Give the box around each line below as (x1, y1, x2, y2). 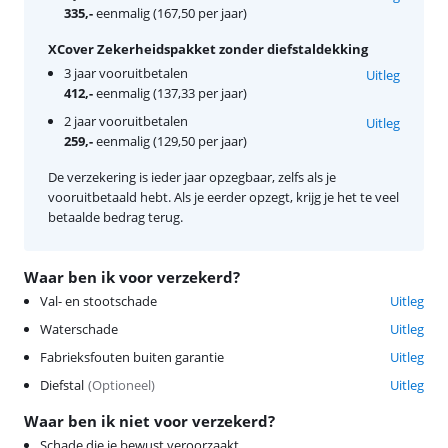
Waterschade (40, 319, 118, 338)
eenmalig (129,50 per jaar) (93, 131, 247, 150)
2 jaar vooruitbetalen (64, 111, 188, 130)
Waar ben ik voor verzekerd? (24, 266, 240, 287)
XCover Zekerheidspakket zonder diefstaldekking (48, 39, 368, 58)
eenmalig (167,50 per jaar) (93, 3, 247, 22)
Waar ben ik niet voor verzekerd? (24, 410, 275, 431)
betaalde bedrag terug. (48, 207, 183, 226)
